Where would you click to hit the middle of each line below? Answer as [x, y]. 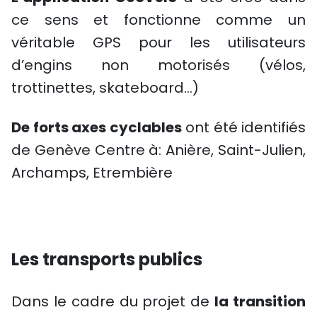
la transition [260, 301]
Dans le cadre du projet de [113, 301]
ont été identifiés [243, 127]
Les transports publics [107, 259]
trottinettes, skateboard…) [105, 88]
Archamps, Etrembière [92, 173]
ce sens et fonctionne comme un [158, 20]
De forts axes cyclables [97, 127]
